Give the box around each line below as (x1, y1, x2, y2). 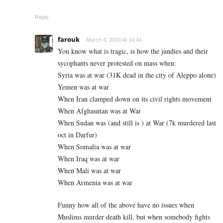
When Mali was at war (58, 165, 121, 175)
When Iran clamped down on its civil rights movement (58, 94, 212, 104)
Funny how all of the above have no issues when (58, 200, 194, 210)
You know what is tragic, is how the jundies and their (58, 46, 208, 56)
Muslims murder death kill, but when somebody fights (58, 212, 210, 222)
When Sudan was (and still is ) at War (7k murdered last (58, 117, 216, 127)
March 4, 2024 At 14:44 (86, 36, 142, 43)
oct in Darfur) (58, 129, 97, 139)
